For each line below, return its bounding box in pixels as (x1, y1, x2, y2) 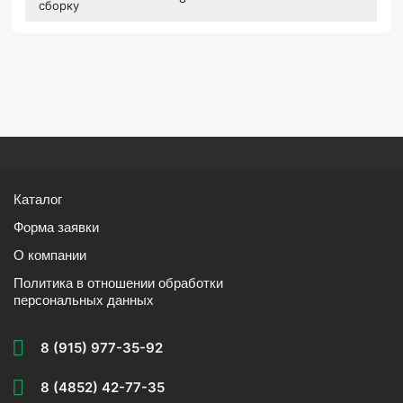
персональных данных (13, 291, 155, 308)
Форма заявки (13, 219, 100, 235)
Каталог (13, 191, 63, 207)
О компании (13, 246, 87, 263)
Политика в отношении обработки (13, 274, 224, 291)
